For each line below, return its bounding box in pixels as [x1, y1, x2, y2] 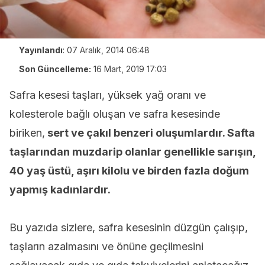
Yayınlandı [19, 45, 63, 55]
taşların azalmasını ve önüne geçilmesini [9, 240, 203, 253]
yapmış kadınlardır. [9, 183, 111, 196]
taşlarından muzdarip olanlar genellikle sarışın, [9, 146, 256, 158]
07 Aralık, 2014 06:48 [67, 45, 150, 55]
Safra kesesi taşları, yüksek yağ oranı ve [9, 89, 206, 101]
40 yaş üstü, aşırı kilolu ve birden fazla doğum [9, 164, 249, 177]
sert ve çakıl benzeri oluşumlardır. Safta [45, 127, 255, 139]
